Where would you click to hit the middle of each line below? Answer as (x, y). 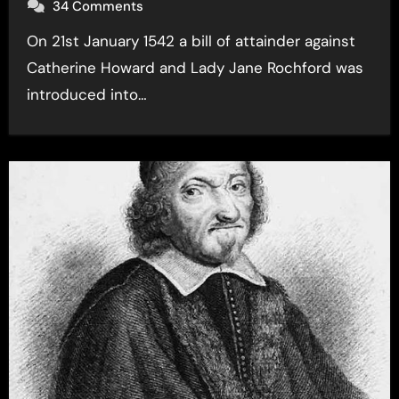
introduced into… (86, 94)
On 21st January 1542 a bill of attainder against (32, 41)
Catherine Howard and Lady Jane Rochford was (195, 68)
